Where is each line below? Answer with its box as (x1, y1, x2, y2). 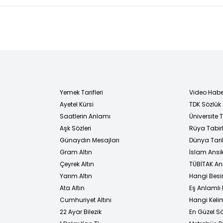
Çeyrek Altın (60, 159, 94, 168)
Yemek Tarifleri (60, 88, 103, 97)
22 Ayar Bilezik (60, 207, 102, 216)
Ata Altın (60, 183, 85, 192)
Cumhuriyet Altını (60, 195, 111, 204)
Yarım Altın (60, 171, 92, 180)
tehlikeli (38, 7, 79, 22)
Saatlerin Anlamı (60, 111, 111, 120)
